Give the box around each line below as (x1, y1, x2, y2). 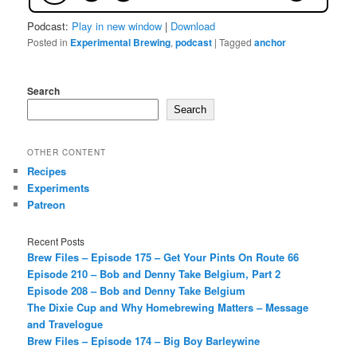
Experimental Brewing (70, 35, 171, 50)
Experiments (27, 179, 90, 195)
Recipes (27, 163, 67, 178)
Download (171, 18, 216, 34)
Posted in (27, 35, 69, 49)
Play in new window (72, 18, 163, 34)
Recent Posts (27, 234, 85, 249)
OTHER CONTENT (27, 146, 107, 158)
